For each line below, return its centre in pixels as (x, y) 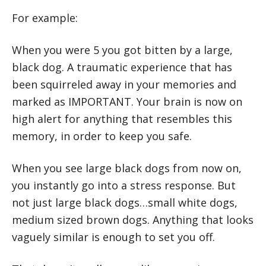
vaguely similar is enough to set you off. (113, 237)
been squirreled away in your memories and (124, 84)
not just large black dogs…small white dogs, (125, 202)
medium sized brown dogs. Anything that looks (133, 219)
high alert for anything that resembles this (122, 118)
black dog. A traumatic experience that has (122, 67)
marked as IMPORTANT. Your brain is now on (127, 101)
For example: (45, 18)
